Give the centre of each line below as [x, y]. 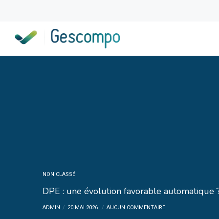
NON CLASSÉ [59, 174]
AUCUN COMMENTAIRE [136, 208]
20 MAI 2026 [83, 208]
